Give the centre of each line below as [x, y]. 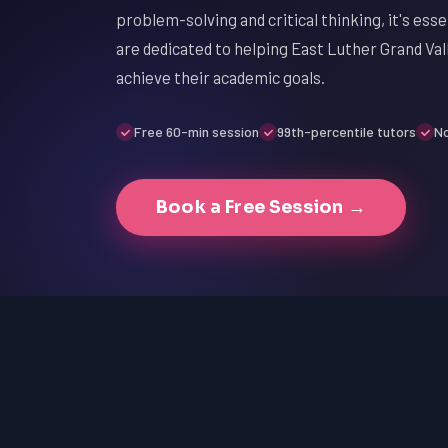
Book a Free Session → [261, 207]
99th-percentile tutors [346, 131]
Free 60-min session [196, 131]
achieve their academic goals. [220, 77]
